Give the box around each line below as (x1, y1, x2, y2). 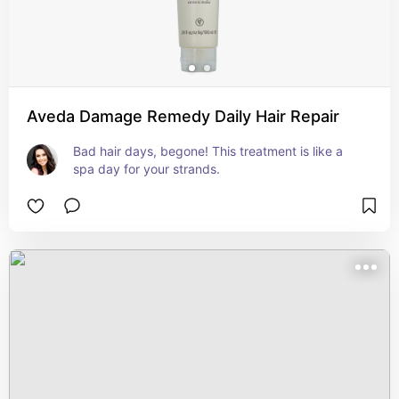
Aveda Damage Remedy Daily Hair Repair (27, 107, 339, 126)
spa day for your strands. (73, 161, 220, 176)
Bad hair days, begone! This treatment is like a (73, 143, 343, 159)
